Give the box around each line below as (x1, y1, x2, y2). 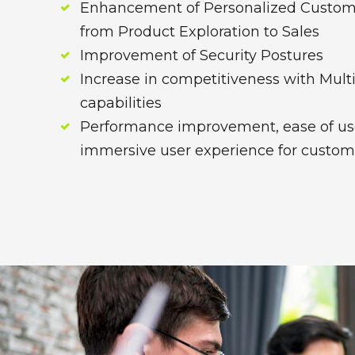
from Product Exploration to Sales (80, 23, 320, 40)
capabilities (80, 94, 162, 112)
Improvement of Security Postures (80, 47, 324, 64)
